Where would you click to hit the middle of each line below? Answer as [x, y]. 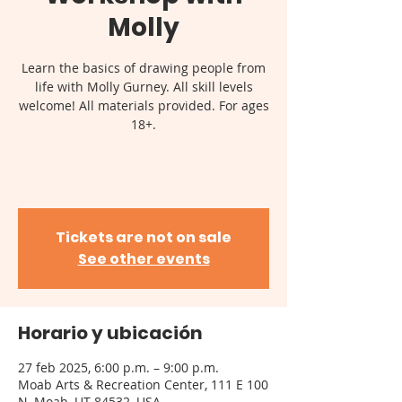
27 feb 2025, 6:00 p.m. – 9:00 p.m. [118, 368]
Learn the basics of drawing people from [144, 68]
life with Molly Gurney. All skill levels [144, 87]
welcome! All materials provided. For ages [144, 106]
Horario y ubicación [110, 333]
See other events [144, 259]
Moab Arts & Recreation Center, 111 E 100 [143, 385]
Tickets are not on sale [144, 238]
